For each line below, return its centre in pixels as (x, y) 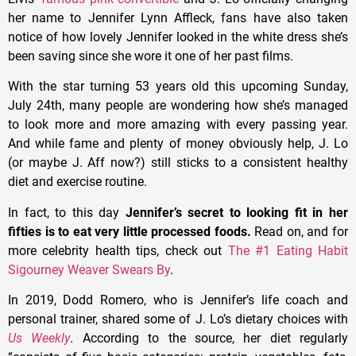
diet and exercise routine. (77, 182)
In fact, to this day (67, 212)
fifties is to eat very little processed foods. (130, 231)
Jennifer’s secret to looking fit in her (237, 212)
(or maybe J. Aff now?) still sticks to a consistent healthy (178, 163)
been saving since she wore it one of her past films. (151, 56)
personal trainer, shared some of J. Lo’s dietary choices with (178, 319)
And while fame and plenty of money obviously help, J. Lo (178, 144)
